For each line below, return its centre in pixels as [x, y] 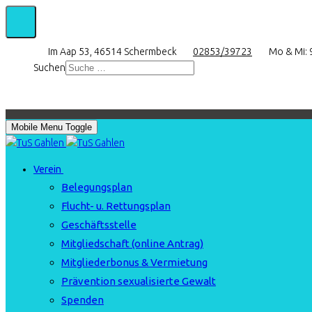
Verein [47, 169]
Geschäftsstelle [99, 225]
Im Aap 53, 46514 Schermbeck [112, 52]
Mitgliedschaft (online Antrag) [132, 243]
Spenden [83, 300]
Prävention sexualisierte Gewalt [139, 281]
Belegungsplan [97, 187]
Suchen [49, 68]
